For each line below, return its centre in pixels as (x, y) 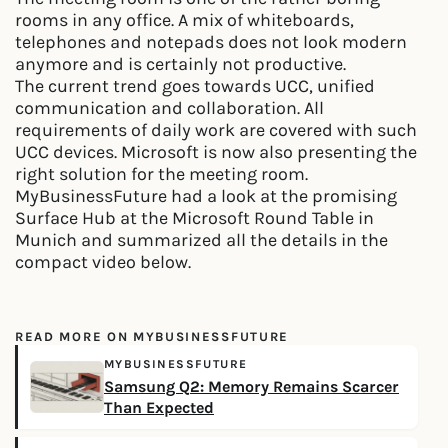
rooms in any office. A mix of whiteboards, (184, 20)
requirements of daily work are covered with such (216, 130)
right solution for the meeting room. (161, 174)
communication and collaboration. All (169, 108)
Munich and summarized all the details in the (201, 240)
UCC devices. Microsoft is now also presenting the (216, 152)
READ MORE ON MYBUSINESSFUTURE (152, 336)
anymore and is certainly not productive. (180, 64)
